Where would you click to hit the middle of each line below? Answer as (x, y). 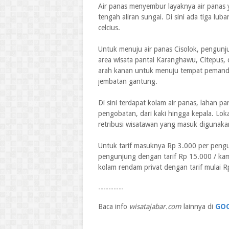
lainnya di (198, 207)
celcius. (109, 28)
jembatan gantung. (128, 81)
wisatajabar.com (155, 207)
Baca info (114, 207)
